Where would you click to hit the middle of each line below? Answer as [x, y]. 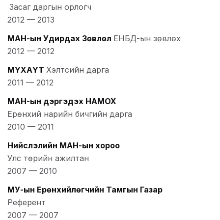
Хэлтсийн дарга [78, 70]
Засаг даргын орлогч [50, 7]
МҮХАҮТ [26, 70]
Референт [27, 203]
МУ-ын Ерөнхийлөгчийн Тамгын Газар [85, 190]
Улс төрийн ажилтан [48, 158]
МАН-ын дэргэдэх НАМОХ [62, 101]
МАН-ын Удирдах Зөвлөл [59, 39]
